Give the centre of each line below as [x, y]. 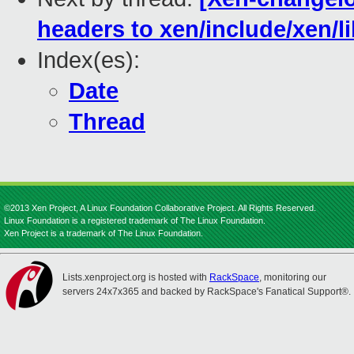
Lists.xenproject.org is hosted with [136, 277]
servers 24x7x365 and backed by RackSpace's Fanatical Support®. [207, 292]
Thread [107, 122]
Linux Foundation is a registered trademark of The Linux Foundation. [135, 220]
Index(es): [88, 60]
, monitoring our [293, 277]
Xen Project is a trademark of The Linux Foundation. [104, 233]
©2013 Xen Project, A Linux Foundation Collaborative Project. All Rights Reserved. [160, 208]
